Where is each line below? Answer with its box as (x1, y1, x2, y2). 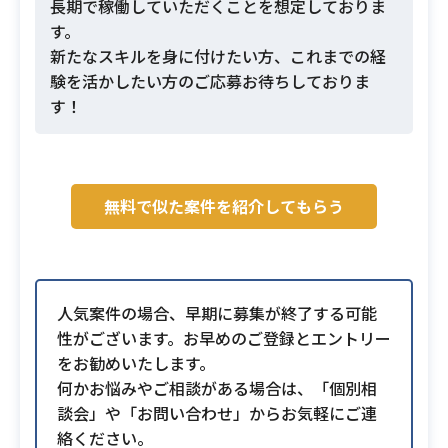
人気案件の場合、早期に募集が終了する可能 (57, 301, 377, 325)
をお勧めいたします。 (57, 351, 215, 375)
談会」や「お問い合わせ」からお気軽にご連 (57, 401, 377, 425)
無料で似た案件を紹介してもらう (104, 194, 344, 218)
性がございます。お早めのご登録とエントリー (57, 326, 391, 350)
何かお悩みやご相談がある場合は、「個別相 (57, 376, 377, 400)
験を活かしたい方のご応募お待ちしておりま (50, 69, 370, 93)
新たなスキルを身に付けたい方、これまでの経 (50, 44, 386, 68)
